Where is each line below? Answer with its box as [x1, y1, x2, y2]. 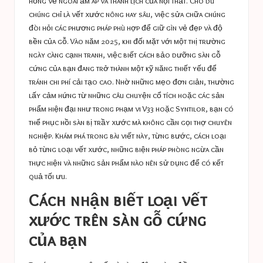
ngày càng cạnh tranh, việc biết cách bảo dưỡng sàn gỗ [29, 49, 221, 59]
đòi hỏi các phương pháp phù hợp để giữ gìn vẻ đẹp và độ [29, 22, 222, 32]
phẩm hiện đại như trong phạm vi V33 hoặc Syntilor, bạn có [29, 103, 234, 113]
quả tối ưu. [29, 171, 67, 181]
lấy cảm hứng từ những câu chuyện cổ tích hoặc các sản [29, 90, 224, 100]
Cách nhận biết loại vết [29, 189, 207, 210]
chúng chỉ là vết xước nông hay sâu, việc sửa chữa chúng [29, 9, 225, 19]
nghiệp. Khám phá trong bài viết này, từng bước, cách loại [29, 130, 226, 140]
